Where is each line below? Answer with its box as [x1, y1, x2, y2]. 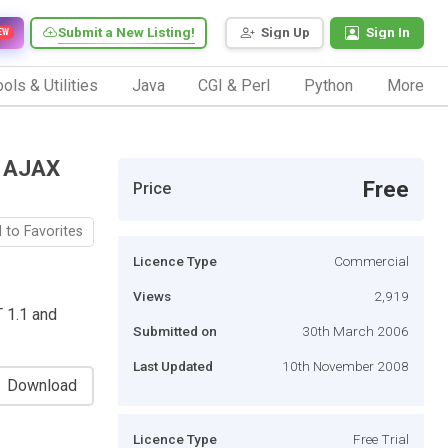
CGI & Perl [198, 75, 271, 95]
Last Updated [133, 357, 213, 374]
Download [7, 375, 77, 395]
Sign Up [261, 24, 310, 41]
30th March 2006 [302, 322, 409, 339]
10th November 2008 [282, 357, 409, 374]
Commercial [334, 252, 409, 269]
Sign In [366, 24, 410, 41]
